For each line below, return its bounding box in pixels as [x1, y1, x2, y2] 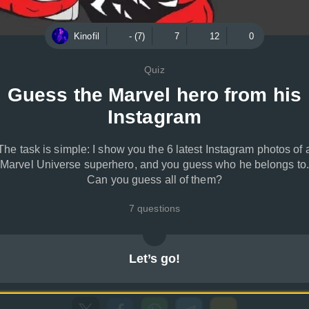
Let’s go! [128, 252, 181, 266]
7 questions [128, 203, 181, 214]
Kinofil [74, 30, 99, 41]
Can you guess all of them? [87, 174, 222, 186]
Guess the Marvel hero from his [7, 84, 301, 106]
